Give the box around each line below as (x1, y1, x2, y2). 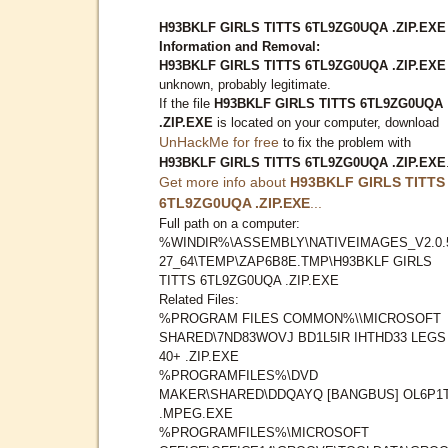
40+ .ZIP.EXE (159, 348, 239, 364)
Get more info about (159, 173, 290, 190)
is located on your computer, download (213, 114, 439, 130)
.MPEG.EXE (159, 405, 233, 421)
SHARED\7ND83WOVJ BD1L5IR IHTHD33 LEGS (159, 329, 446, 345)
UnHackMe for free (159, 133, 279, 150)
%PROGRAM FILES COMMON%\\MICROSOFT (159, 310, 441, 326)
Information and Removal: (159, 38, 320, 54)
